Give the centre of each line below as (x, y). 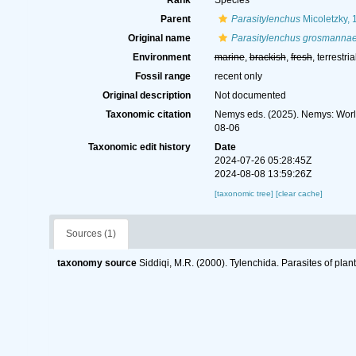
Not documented (250, 95)
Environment (161, 57)
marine (229, 57)
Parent (175, 19)
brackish (267, 57)
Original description (146, 95)
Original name (159, 38)
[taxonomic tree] (245, 193)
